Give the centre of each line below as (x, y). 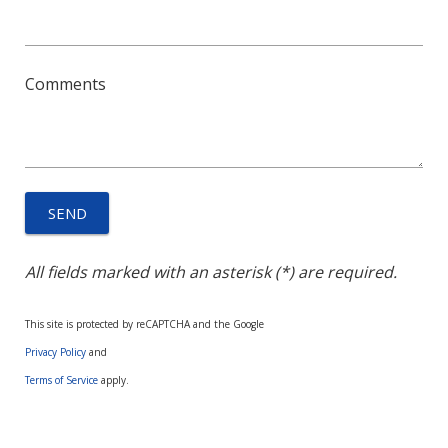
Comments (65, 84)
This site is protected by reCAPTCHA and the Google (144, 324)
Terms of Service (61, 380)
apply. (113, 380)
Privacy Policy (55, 352)
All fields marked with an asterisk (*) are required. (211, 272)
